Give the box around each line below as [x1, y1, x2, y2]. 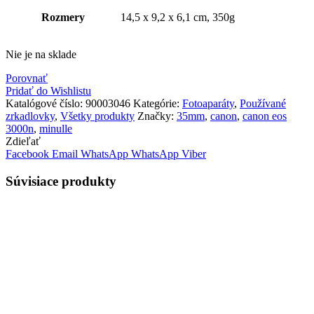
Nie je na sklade [6, 48, 76, 61]
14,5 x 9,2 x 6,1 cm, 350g [121, 11, 235, 24]
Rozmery [41, 11, 85, 24]
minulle [39, 123, 72, 135]
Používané [240, 97, 286, 110]
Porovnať [6, 72, 48, 85]
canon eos [243, 110, 287, 123]
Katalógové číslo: [6, 97, 86, 110]
